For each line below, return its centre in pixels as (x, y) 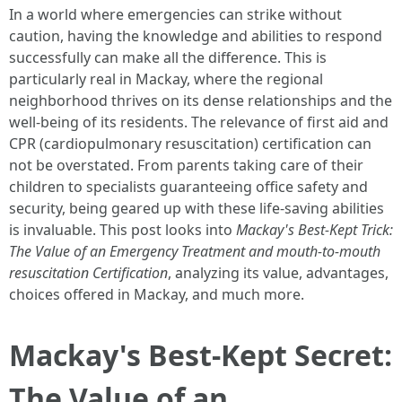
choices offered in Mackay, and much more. (157, 294)
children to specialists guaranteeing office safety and (188, 187)
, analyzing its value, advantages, (278, 273)
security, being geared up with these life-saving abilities (197, 208)
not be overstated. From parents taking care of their (186, 165)
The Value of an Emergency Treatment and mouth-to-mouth (195, 251)
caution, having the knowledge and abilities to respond (196, 36)
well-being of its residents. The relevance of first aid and (199, 122)
